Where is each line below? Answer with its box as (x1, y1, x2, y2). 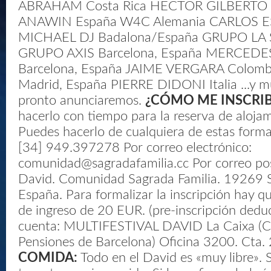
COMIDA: (18, 251, 77, 264)
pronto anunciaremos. (18, 94, 145, 107)
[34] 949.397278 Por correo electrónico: (18, 141, 252, 154)
